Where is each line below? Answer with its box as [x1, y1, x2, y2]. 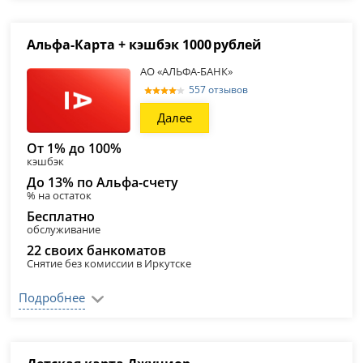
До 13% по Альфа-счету [27, 173, 179, 191]
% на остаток [27, 188, 92, 203]
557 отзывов [189, 83, 249, 96]
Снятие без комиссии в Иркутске [27, 256, 192, 271]
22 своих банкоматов [27, 241, 167, 259]
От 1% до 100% [27, 139, 122, 157]
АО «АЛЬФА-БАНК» [140, 64, 233, 79]
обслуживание [27, 222, 101, 237]
